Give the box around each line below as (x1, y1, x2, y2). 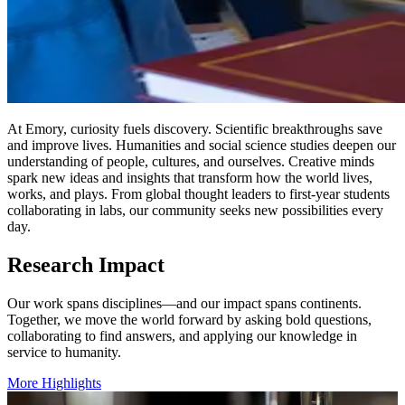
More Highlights (7, 375, 101, 391)
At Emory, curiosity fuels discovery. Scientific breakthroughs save (7, 121, 382, 137)
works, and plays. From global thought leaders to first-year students (7, 186, 390, 202)
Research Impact (7, 253, 165, 278)
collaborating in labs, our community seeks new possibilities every (7, 202, 383, 219)
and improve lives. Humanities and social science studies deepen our (7, 137, 396, 154)
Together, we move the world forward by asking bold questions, (7, 312, 372, 328)
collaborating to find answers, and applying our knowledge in (7, 328, 357, 344)
